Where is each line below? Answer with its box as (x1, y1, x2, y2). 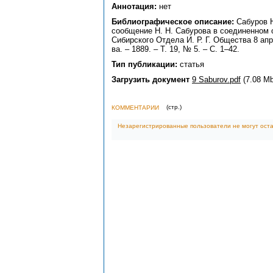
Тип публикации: (112, 60, 177, 69)
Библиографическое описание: (112, 17, 234, 26)
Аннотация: (112, 2, 157, 11)
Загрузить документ (112, 75, 190, 84)
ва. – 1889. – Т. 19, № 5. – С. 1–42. (112, 44, 239, 54)
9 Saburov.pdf (192, 75, 241, 84)
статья (177, 60, 204, 69)
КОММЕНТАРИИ (112, 104, 159, 111)
